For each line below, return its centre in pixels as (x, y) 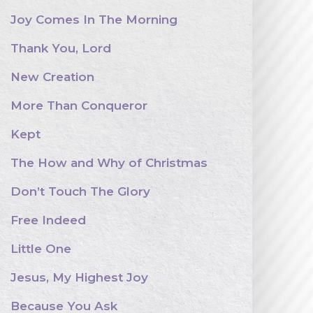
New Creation (52, 77)
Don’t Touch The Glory (80, 191)
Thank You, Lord (61, 48)
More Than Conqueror (79, 105)
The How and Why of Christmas (109, 163)
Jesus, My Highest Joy (79, 277)
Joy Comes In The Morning (94, 20)
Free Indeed (48, 220)
